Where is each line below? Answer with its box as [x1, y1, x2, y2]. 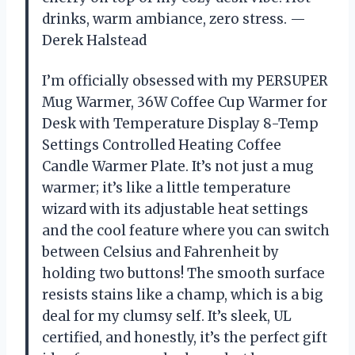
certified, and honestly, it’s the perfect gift [42, 329, 327, 347]
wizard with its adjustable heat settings [42, 200, 308, 219]
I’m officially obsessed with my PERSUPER [42, 72, 328, 90]
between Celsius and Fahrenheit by [42, 243, 279, 261]
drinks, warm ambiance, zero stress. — [42, 10, 306, 29]
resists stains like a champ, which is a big [42, 286, 323, 304]
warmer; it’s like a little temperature [42, 179, 291, 197]
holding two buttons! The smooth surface [42, 265, 325, 283]
